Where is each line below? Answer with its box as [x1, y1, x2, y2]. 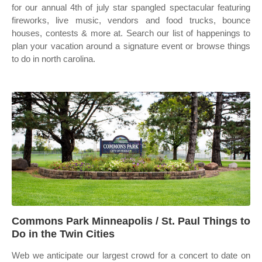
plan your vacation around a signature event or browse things [12, 41, 250, 51]
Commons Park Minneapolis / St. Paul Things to [12, 215, 250, 227]
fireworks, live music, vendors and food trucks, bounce [12, 15, 250, 25]
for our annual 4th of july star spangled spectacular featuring [12, 2, 250, 12]
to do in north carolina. [12, 54, 95, 64]
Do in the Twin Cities [12, 228, 115, 240]
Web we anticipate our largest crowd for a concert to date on [12, 250, 250, 260]
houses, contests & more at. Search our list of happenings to [12, 28, 250, 38]
